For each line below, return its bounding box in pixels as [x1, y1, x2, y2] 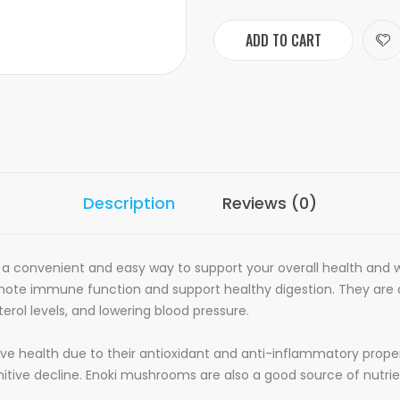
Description [83, 192, 175, 214]
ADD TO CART [246, 29, 321, 51]
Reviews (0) [222, 192, 317, 214]
